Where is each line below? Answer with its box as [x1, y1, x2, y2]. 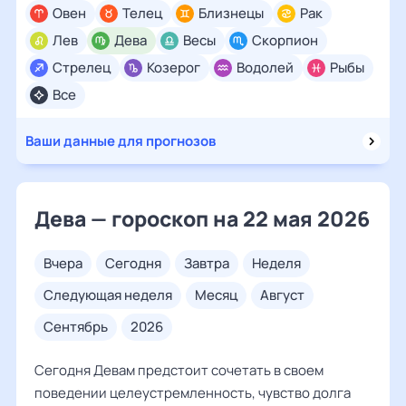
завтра [192, 254, 229, 273]
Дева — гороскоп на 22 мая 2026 [34, 204, 370, 233]
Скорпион [252, 31, 318, 50]
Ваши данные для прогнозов [25, 131, 216, 150]
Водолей [237, 58, 294, 77]
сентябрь [53, 317, 108, 336]
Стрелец [53, 58, 111, 77]
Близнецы [198, 4, 264, 23]
